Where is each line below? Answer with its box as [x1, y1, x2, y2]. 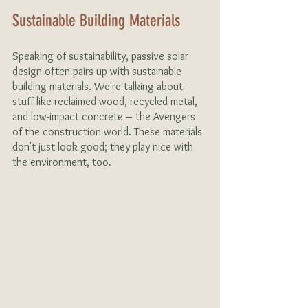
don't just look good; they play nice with [12, 140, 196, 153]
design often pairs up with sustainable [12, 65, 184, 78]
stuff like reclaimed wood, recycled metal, [12, 95, 200, 108]
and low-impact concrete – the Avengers [12, 110, 198, 123]
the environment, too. [12, 155, 111, 168]
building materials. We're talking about [12, 80, 186, 93]
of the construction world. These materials [12, 125, 205, 138]
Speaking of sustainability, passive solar [12, 49, 191, 63]
